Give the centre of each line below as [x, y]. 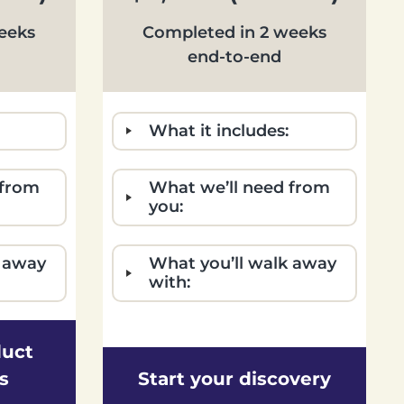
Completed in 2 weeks [234, 32]
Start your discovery [234, 378]
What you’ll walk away [243, 263]
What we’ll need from [240, 187]
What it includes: [219, 130]
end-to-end [234, 56]
